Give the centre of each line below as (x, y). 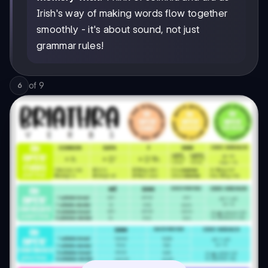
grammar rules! (70, 46)
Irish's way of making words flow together (132, 13)
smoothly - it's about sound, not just (118, 30)
